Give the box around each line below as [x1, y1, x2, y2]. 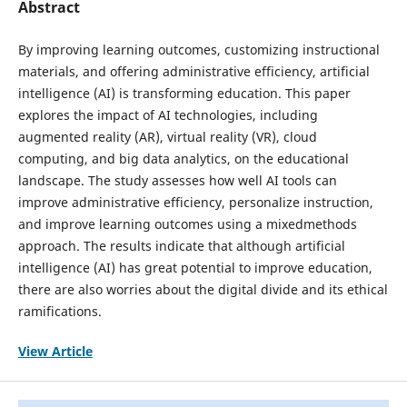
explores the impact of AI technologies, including [17, 106, 318, 124]
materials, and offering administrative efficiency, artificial [17, 63, 370, 80]
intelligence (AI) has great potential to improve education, [17, 259, 372, 276]
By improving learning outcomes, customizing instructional [17, 41, 380, 58]
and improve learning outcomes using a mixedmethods [17, 215, 357, 233]
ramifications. [17, 303, 102, 320]
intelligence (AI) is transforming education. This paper [17, 84, 351, 102]
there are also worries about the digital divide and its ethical [17, 281, 388, 298]
